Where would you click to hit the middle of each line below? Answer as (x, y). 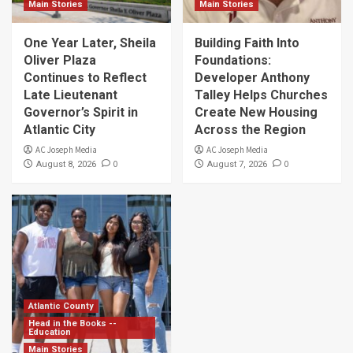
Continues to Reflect (85, 77)
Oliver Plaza (60, 60)
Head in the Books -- (72, 323)
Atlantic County (61, 306)
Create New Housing (256, 112)
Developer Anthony (252, 77)
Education (50, 332)
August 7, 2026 (237, 164)
